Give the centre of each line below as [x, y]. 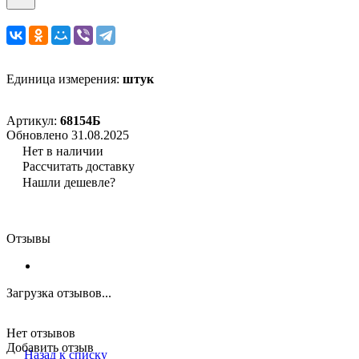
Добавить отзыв [50, 347]
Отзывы [28, 238]
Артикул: [33, 120]
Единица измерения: [65, 79]
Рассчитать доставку [79, 166]
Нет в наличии [63, 151]
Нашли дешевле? [69, 182]
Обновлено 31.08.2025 [68, 135]
